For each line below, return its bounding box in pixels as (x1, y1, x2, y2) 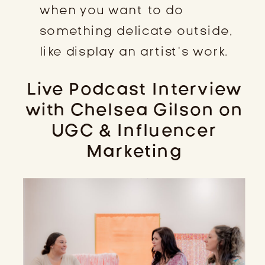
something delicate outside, (40, 22, 233, 39)
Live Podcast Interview (26, 77, 242, 101)
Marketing (86, 139, 182, 163)
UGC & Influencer (51, 118, 217, 142)
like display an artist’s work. (40, 43, 228, 60)
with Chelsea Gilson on (25, 98, 243, 121)
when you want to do (40, 1, 183, 18)
